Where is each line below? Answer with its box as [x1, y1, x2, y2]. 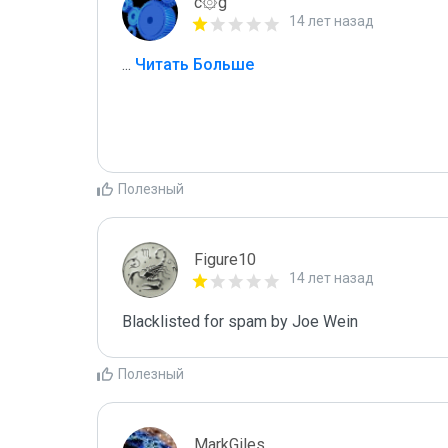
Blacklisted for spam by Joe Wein [122, 312, 358, 331]
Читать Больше [131, 55, 254, 74]
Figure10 [194, 250, 256, 269]
